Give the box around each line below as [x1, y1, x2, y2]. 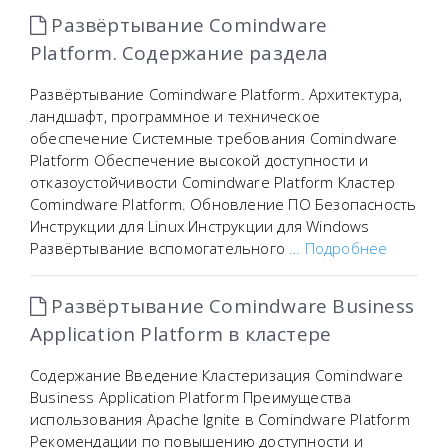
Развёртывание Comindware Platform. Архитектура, [30, 84, 403, 104]
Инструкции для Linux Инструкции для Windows [30, 216, 370, 236]
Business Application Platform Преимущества [30, 387, 352, 407]
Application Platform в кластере [30, 321, 332, 347]
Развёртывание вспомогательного [30, 238, 290, 258]
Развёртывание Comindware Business [46, 293, 415, 319]
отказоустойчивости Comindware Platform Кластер [30, 172, 396, 192]
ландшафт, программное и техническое [30, 106, 320, 126]
